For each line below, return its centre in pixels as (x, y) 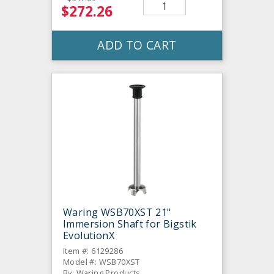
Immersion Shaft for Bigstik (130, 224)
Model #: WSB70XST (102, 262)
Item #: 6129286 (93, 251)
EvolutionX (89, 236)
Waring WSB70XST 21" (117, 213)
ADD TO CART (137, 45)
